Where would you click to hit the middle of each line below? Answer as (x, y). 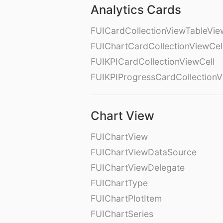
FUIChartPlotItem (126, 199)
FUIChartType (119, 183)
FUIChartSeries (122, 214)
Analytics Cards (136, 10)
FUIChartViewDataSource (144, 152)
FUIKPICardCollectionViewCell (153, 62)
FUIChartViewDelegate (138, 168)
